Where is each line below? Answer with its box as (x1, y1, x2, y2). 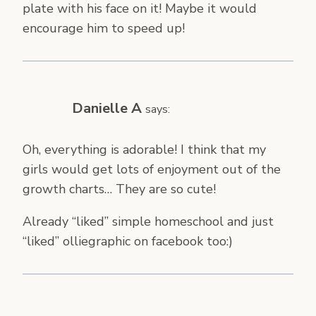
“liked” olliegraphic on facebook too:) (23, 233, 233, 250)
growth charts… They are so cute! (23, 181, 216, 198)
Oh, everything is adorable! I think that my (23, 141, 266, 159)
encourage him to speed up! (23, 20, 185, 37)
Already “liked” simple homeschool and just (23, 213, 274, 231)
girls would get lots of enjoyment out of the (23, 161, 281, 178)
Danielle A (72, 99, 142, 119)
